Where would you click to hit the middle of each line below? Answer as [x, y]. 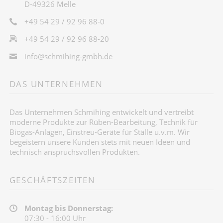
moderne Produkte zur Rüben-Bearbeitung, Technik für [103, 122]
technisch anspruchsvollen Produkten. [74, 152]
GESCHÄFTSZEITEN [52, 180]
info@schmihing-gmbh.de [68, 56]
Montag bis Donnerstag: [68, 208]
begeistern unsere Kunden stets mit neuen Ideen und [100, 142]
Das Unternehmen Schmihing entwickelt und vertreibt [101, 112]
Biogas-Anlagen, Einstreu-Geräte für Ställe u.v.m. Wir [99, 132]
